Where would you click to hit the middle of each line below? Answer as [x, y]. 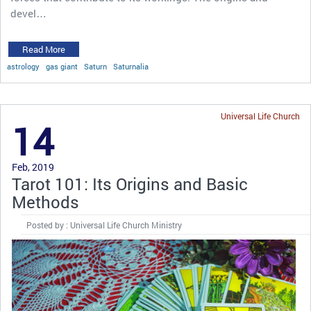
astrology [23, 67]
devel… [28, 14]
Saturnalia [131, 67]
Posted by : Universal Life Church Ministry [104, 225]
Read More [44, 50]
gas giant [62, 67]
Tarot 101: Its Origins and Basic [130, 184]
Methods [45, 202]
